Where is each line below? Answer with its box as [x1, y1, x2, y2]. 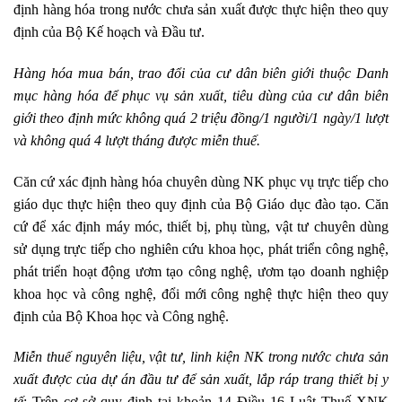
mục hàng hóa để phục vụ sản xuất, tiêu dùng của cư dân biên [13, 87, 389, 103]
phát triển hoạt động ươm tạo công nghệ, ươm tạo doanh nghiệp [13, 263, 389, 279]
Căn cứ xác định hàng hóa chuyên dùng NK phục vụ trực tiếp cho [13, 173, 389, 189]
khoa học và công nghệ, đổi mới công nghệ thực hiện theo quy [13, 285, 389, 301]
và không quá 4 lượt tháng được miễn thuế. [13, 132, 264, 148]
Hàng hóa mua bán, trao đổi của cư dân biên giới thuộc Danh [13, 65, 389, 81]
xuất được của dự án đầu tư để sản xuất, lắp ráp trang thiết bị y [13, 371, 389, 388]
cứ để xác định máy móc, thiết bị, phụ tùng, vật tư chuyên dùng [13, 218, 389, 234]
